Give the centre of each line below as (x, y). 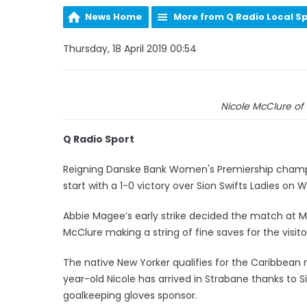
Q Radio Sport (99, 139)
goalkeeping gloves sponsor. (132, 295)
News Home (113, 16)
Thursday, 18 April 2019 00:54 (130, 48)
